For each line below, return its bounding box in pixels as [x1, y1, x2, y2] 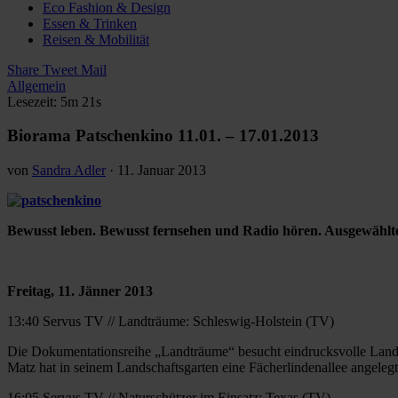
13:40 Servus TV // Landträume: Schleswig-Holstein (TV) [7, 313, 334, 329]
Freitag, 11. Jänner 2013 [7, 283, 153, 298]
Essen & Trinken [43, 15, 137, 31]
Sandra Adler [32, 162, 106, 178]
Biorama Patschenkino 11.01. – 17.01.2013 [7, 126, 319, 146]
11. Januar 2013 [117, 162, 206, 178]
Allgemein [7, 77, 66, 93]
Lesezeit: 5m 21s [7, 93, 101, 109]
